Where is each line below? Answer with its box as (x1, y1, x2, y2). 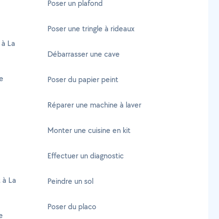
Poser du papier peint (47, 74, 118, 85)
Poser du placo (47, 201, 96, 212)
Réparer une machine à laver (47, 100, 141, 110)
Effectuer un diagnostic (47, 151, 124, 161)
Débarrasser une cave (47, 49, 120, 59)
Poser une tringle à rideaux (47, 23, 134, 34)
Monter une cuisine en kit (47, 125, 131, 135)
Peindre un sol (47, 176, 93, 186)
